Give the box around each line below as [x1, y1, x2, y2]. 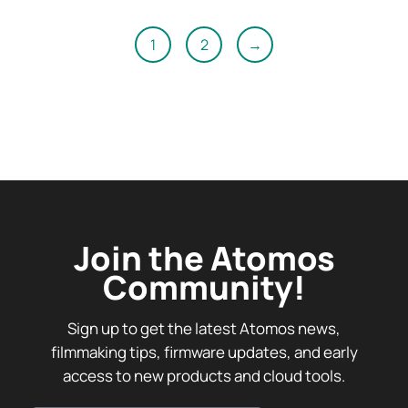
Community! [102, 264, 306, 310]
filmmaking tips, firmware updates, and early [50, 341, 358, 362]
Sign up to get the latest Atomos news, [67, 317, 341, 339]
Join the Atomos [73, 235, 335, 280]
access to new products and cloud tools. [63, 364, 345, 386]
